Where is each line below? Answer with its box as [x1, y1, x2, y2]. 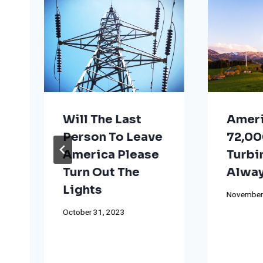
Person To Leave [63, 129, 163, 144]
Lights [63, 182, 102, 197]
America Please [63, 147, 159, 162]
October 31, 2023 [63, 207, 125, 219]
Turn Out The [63, 164, 140, 180]
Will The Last [63, 112, 141, 127]
